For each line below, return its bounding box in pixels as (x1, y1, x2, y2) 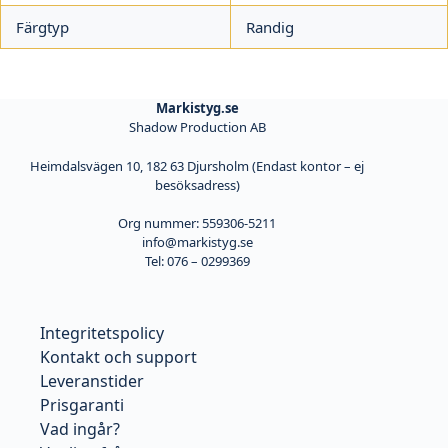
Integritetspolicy (40, 322, 164, 344)
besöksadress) (154, 175, 240, 194)
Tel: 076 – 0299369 (144, 252, 250, 270)
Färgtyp (16, 16, 69, 37)
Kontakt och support (40, 346, 197, 368)
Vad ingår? (40, 418, 120, 440)
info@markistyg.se (141, 233, 253, 251)
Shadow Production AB (128, 118, 266, 136)
